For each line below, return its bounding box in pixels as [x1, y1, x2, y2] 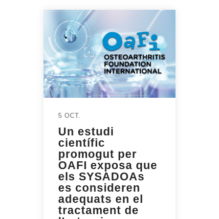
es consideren [58, 181, 140, 195]
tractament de [58, 204, 139, 217]
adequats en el [58, 193, 143, 206]
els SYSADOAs [58, 170, 145, 183]
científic [58, 136, 105, 150]
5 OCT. [58, 112, 81, 120]
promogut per [58, 148, 137, 161]
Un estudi [58, 125, 114, 138]
